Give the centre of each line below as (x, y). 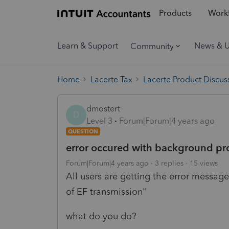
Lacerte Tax (111, 79)
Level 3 (99, 121)
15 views (204, 163)
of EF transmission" (106, 191)
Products (175, 13)
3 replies (169, 163)
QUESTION (83, 131)
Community (152, 46)
